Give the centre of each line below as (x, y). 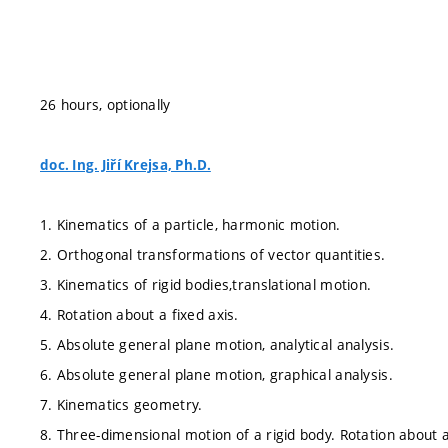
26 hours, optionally (105, 104)
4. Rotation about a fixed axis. (139, 314)
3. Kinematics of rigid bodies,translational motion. (206, 284)
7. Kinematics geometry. (121, 404)
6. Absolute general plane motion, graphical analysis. (216, 374)
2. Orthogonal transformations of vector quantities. (213, 254)
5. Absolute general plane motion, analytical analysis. (217, 344)
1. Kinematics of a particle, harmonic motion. (190, 224)
